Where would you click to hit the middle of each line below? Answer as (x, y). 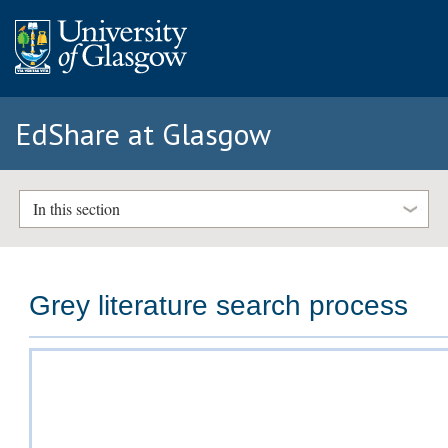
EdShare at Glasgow (143, 133)
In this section (76, 209)
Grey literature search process (219, 306)
